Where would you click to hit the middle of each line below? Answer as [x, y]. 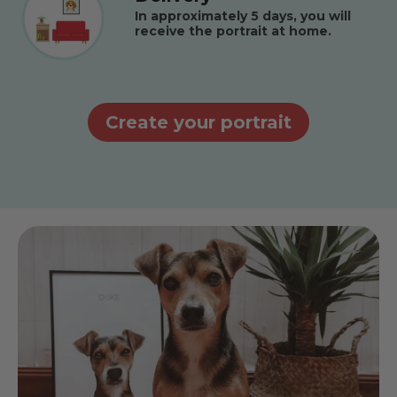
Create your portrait [198, 122]
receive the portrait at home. [233, 31]
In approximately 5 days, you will [243, 16]
